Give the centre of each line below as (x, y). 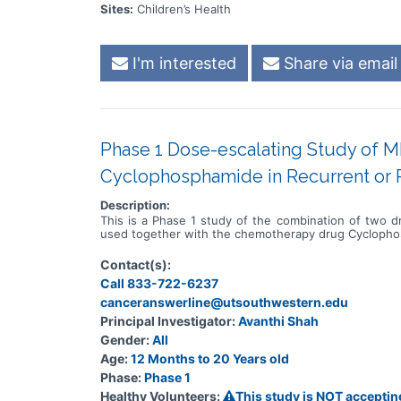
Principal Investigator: (168, 320)
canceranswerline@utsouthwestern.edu (224, 302)
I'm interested (182, 63)
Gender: (125, 339)
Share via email (338, 63)
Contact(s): (136, 264)
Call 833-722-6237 (159, 283)
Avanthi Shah (278, 320)
